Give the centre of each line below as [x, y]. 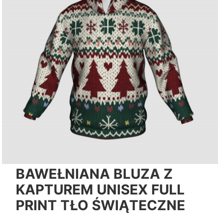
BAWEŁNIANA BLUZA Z [94, 174]
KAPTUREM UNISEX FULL [100, 189]
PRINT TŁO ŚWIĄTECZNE [100, 205]
